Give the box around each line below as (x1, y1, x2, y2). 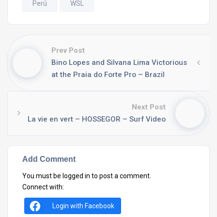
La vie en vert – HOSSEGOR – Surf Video (28, 115, 166, 124)
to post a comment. (90, 172, 151, 180)
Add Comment (22, 155, 76, 163)
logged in (62, 172, 90, 180)
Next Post (132, 103, 166, 111)
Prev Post (51, 46, 85, 55)
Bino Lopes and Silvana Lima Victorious (51, 58, 187, 67)
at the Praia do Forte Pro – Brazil (51, 70, 165, 79)
